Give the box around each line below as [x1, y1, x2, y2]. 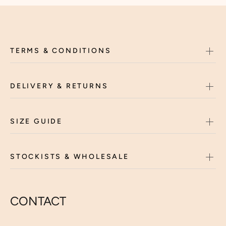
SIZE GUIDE [10, 117, 63, 126]
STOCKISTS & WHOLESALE [10, 152, 129, 161]
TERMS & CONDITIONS [10, 46, 111, 55]
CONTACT [10, 194, 66, 208]
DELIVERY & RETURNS [10, 82, 108, 90]
